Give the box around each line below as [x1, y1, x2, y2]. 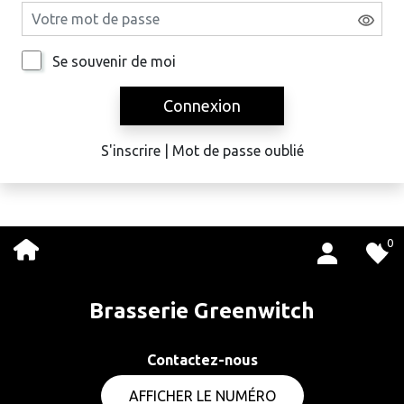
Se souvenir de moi [52, 52, 176, 69]
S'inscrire [100, 142, 161, 159]
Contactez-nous [146, 351, 258, 368]
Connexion [163, 96, 241, 115]
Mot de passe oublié [171, 142, 304, 159]
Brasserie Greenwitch [89, 298, 315, 323]
